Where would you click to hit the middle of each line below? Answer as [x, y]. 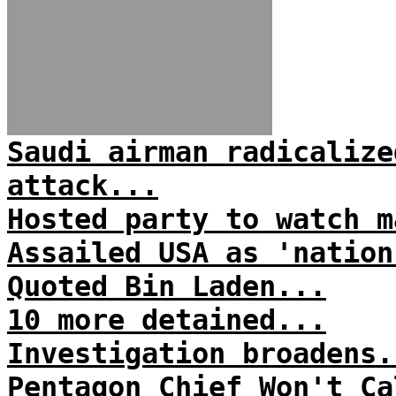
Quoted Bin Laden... [167, 286]
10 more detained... [167, 320]
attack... [83, 186]
